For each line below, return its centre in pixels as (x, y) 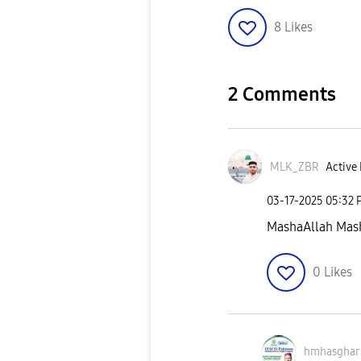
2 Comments (282, 95)
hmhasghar (332, 352)
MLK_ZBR (295, 167)
